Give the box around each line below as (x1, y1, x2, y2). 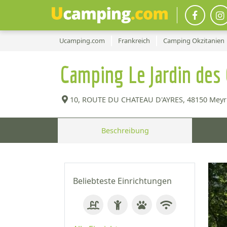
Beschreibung (101, 126, 149, 135)
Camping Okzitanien (163, 36, 224, 45)
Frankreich (118, 36, 150, 45)
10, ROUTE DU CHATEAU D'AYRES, (70, 95, 185, 104)
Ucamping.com (59, 36, 105, 45)
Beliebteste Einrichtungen (73, 175, 172, 186)
